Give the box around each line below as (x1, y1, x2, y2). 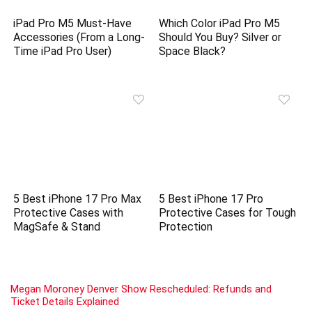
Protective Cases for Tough (159, 205, 297, 219)
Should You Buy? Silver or (159, 31, 282, 45)
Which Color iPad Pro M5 (159, 17, 281, 31)
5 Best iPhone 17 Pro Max (13, 192, 142, 205)
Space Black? (159, 45, 226, 58)
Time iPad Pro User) (13, 45, 112, 58)
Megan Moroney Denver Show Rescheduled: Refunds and (10, 282, 272, 295)
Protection (159, 219, 213, 233)
